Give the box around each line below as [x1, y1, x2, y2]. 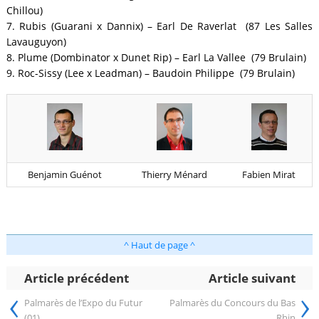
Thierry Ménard [142, 168, 208, 182]
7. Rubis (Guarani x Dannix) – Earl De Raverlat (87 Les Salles [6, 19, 313, 33]
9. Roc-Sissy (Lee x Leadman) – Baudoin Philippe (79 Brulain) [6, 66, 295, 80]
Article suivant [208, 270, 296, 287]
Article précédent [23, 270, 129, 287]
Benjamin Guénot [28, 168, 103, 182]
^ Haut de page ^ [123, 239, 195, 252]
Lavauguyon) [6, 34, 66, 48]
